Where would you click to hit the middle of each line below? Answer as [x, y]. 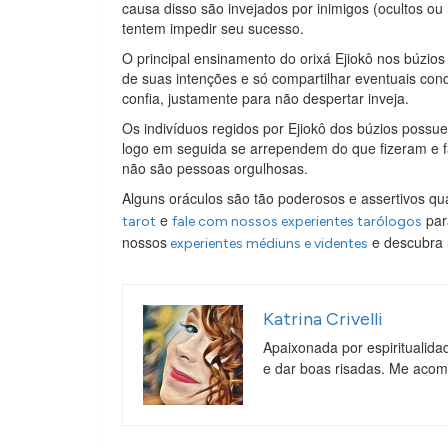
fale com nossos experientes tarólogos [297, 221]
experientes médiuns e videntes [267, 243]
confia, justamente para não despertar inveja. [265, 97]
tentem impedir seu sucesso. [213, 27]
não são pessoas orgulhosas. [215, 167]
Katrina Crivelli [323, 318]
